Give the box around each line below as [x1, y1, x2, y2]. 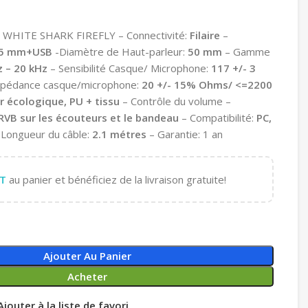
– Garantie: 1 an [146, 126, 223, 141]
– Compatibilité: [179, 110, 254, 124]
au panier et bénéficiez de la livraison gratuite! [6, 172, 226, 186]
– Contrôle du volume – [120, 93, 231, 108]
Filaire [190, 27, 223, 42]
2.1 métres [92, 126, 146, 141]
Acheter [67, 269, 107, 283]
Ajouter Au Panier [43, 248, 131, 263]
